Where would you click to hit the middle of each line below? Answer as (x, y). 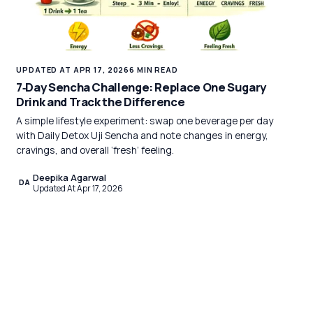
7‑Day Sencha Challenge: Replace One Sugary (141, 87)
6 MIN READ (154, 69)
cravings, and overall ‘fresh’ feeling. (95, 150)
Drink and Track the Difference (101, 102)
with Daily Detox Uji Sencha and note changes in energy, (143, 135)
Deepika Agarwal (70, 178)
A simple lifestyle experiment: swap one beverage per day (145, 120)
